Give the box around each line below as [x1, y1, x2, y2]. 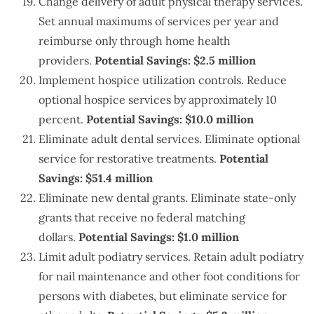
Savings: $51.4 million [39, 171, 153, 186]
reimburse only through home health [39, 34, 231, 48]
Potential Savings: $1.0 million [78, 230, 239, 245]
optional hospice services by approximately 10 [39, 93, 277, 107]
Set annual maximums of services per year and [39, 14, 279, 29]
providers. [39, 53, 95, 68]
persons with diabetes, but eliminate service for [39, 289, 287, 303]
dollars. [39, 230, 78, 245]
